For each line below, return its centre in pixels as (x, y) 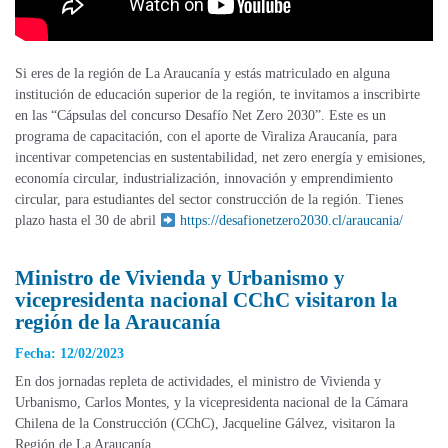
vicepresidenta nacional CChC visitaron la (206, 300)
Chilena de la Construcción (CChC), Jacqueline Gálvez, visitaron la (205, 424)
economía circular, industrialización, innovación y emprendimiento (204, 179)
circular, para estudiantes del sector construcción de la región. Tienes (209, 200)
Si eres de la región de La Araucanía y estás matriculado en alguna (202, 74)
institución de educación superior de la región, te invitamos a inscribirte (217, 95)
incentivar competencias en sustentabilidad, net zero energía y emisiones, (220, 158)
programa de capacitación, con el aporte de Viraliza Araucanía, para (206, 137)
